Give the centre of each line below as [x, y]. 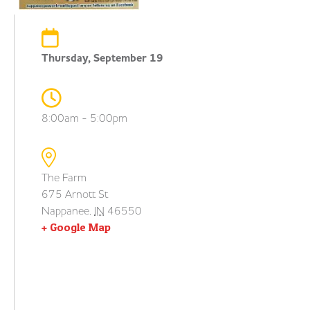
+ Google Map [76, 227]
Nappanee [65, 211]
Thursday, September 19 [102, 58]
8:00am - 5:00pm [84, 118]
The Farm [64, 177]
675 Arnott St [75, 194]
